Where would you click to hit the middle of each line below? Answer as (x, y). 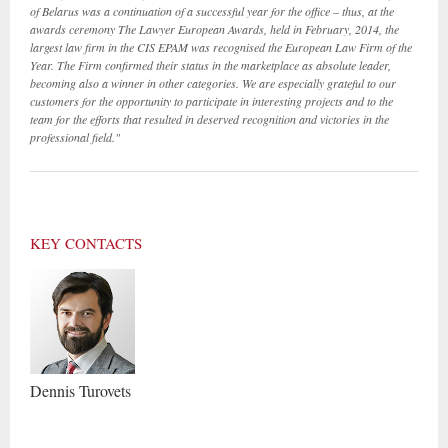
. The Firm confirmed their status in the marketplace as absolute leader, (221, 65)
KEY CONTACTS (86, 243)
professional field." (75, 137)
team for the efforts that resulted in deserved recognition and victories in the (209, 119)
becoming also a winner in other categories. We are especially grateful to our (213, 83)
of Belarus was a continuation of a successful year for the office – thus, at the (212, 11)
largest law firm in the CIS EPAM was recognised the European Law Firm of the (221, 47)
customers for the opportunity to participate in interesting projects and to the (211, 101)
